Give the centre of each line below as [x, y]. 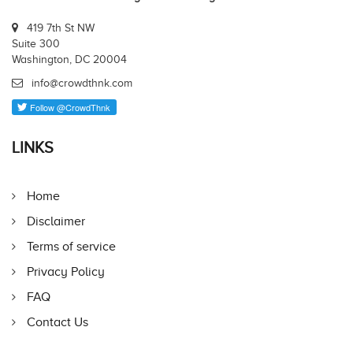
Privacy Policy [66, 271]
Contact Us [58, 322]
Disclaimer [56, 221]
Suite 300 [36, 44]
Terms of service [71, 246]
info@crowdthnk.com [82, 83]
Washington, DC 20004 [69, 59]
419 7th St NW [61, 28]
